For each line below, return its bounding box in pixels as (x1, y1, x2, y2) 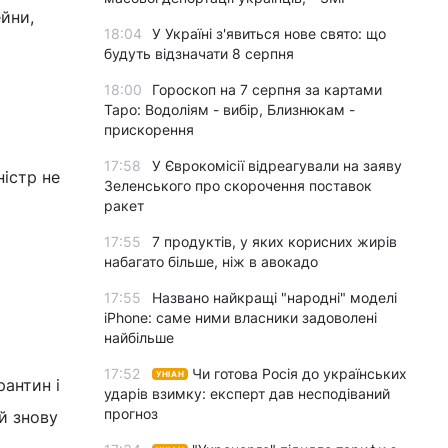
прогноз (104, 405, 158, 422)
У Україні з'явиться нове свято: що (152, 25, 386, 42)
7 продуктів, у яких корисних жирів (152, 233, 397, 250)
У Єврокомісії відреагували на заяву (152, 157, 402, 174)
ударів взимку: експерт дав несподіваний (104, 385, 390, 402)
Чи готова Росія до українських (192, 365, 408, 382)
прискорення (104, 121, 194, 138)
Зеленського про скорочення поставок (104, 177, 372, 194)
